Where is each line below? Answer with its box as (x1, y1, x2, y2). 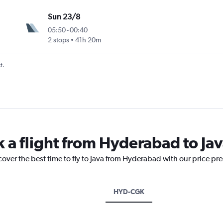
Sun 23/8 (48, 12, 81, 22)
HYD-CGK (113, 188, 144, 196)
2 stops (48, 36, 70, 44)
